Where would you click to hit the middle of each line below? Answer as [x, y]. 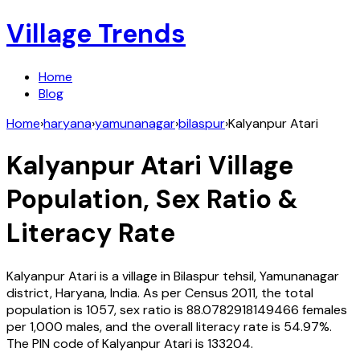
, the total [284, 292]
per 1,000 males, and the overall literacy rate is [143, 326]
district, [31, 292]
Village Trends [96, 34]
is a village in [135, 276]
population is [45, 309]
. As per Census [183, 292]
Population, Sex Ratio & [152, 200]
